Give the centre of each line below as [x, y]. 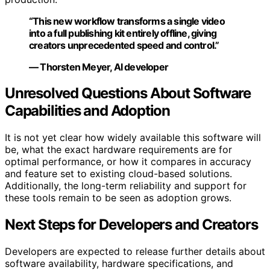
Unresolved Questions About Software [128, 93]
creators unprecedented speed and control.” [124, 45]
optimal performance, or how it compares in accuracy [128, 162]
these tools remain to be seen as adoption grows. [118, 198]
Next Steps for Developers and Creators [131, 225]
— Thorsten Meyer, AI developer [99, 67]
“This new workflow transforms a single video [127, 21]
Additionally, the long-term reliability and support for [126, 186]
